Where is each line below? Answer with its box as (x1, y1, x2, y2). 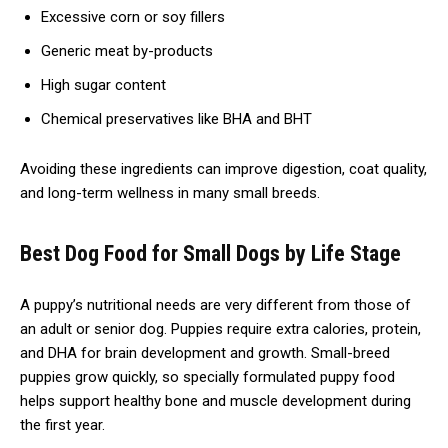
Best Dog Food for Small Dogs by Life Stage (20, 240, 401, 266)
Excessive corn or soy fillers (41, 7, 225, 26)
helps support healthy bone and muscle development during (20, 391, 411, 410)
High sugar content (41, 75, 166, 94)
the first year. (20, 415, 105, 434)
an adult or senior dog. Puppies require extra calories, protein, (20, 319, 421, 338)
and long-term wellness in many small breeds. (20, 183, 320, 202)
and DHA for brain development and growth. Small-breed (20, 343, 390, 362)
